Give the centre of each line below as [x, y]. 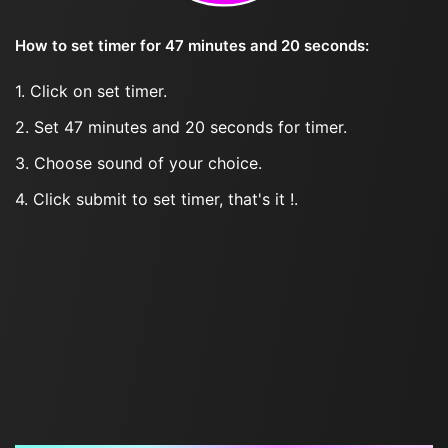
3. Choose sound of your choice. [138, 163]
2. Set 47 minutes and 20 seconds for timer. [181, 127]
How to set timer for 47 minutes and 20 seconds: [192, 45]
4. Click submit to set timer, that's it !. [156, 199]
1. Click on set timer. [91, 91]
